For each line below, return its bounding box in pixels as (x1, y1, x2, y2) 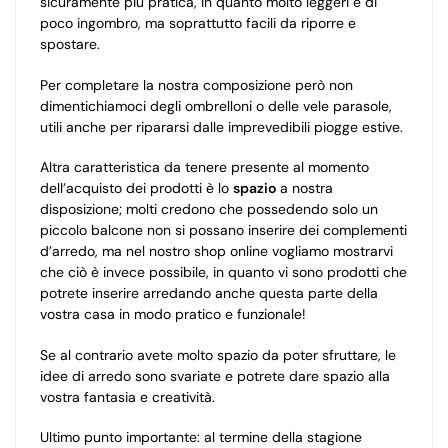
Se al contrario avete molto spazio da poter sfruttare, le (40, 345, 396, 364)
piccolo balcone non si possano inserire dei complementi (40, 221, 407, 240)
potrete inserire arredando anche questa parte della (40, 284, 378, 303)
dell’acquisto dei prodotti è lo (40, 179, 233, 198)
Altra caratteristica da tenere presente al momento (40, 158, 369, 177)
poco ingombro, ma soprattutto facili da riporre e (40, 14, 356, 33)
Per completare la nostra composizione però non (40, 75, 353, 94)
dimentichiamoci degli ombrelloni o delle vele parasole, (40, 96, 392, 115)
